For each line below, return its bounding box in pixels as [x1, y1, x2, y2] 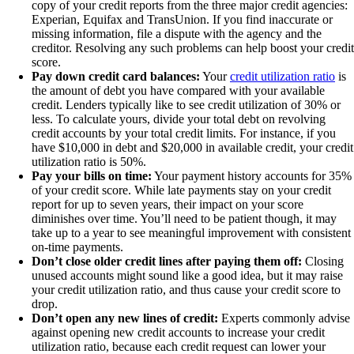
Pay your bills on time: [32, 169, 152, 183]
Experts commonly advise [218, 311, 350, 326]
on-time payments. [32, 240, 123, 254]
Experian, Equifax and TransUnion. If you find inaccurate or [32, 13, 333, 27]
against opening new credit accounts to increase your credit [32, 326, 325, 340]
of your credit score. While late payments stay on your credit [32, 183, 331, 198]
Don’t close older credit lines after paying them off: [32, 254, 302, 269]
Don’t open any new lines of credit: [32, 311, 218, 326]
